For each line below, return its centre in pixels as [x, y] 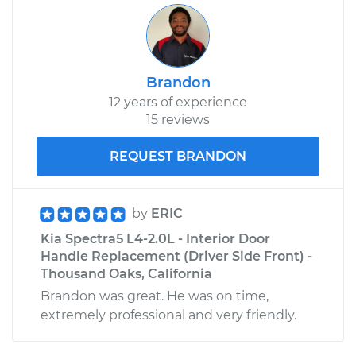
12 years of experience [178, 102]
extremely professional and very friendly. [168, 315]
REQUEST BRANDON [178, 156]
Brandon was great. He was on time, [155, 296]
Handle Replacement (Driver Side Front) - [176, 256]
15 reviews [178, 119]
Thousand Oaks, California [126, 273]
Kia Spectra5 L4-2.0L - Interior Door [155, 238]
